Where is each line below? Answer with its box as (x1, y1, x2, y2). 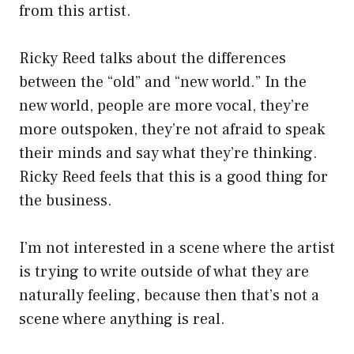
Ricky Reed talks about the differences (19, 48, 286, 70)
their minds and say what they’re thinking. (19, 143, 318, 164)
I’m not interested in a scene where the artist (19, 238, 335, 259)
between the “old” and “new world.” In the (19, 72, 307, 93)
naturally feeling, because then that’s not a (19, 285, 319, 307)
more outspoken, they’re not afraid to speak (19, 119, 325, 141)
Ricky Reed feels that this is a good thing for (19, 167, 328, 188)
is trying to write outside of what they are (19, 262, 309, 283)
